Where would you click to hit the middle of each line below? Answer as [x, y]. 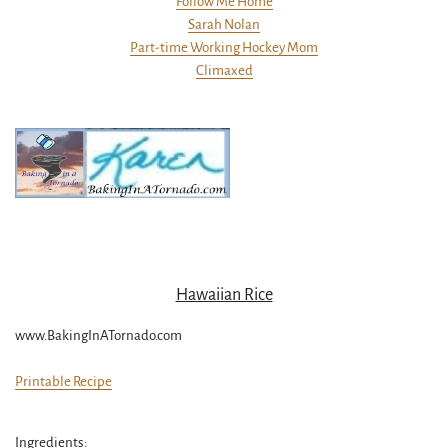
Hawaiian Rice [224, 295]
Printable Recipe [63, 381]
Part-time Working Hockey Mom [224, 47]
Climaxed [224, 70]
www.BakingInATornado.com [98, 335]
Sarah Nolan [224, 24]
